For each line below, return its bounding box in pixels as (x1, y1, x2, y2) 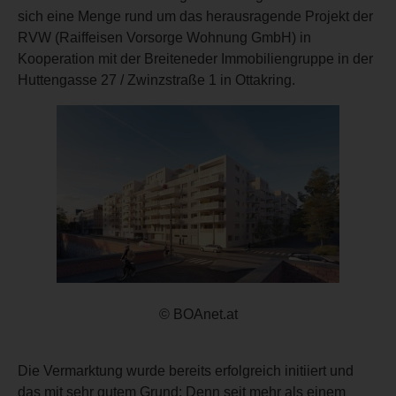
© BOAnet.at (158, 306, 238, 322)
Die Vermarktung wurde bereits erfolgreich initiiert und (18, 362, 354, 378)
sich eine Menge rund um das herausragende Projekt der (18, 8, 373, 24)
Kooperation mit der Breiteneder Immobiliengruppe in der (18, 50, 373, 66)
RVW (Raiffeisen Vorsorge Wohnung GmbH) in (18, 29, 311, 45)
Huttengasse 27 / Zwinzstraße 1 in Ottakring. (18, 72, 295, 88)
